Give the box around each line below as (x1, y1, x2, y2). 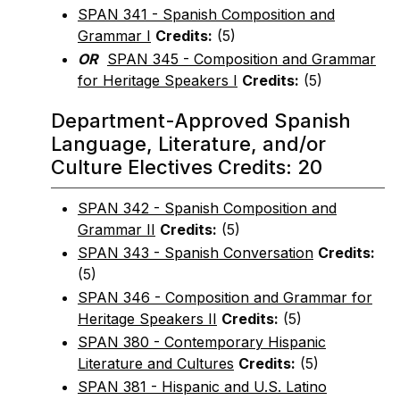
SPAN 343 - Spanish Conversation (78, 244, 313, 262)
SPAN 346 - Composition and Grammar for (78, 288, 372, 306)
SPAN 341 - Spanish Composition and (78, 5, 335, 23)
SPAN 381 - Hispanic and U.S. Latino (78, 378, 327, 396)
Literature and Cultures (78, 354, 234, 372)
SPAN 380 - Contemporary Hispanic (78, 333, 326, 351)
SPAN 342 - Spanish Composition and (78, 199, 337, 217)
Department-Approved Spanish (51, 109, 351, 132)
